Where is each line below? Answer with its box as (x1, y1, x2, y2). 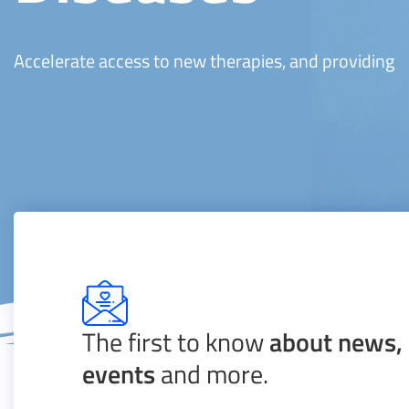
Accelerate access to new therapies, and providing (14, 47, 394, 75)
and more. (155, 354, 268, 393)
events (82, 354, 155, 393)
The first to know (82, 322, 269, 362)
